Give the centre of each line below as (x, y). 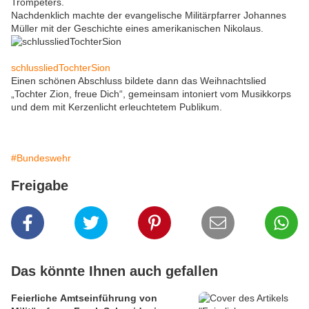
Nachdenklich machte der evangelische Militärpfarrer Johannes (149, 16)
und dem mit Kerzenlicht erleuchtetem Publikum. (117, 107)
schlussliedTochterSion (61, 68)
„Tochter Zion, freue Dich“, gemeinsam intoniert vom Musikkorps (151, 94)
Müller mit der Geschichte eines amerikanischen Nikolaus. (137, 29)
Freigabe (40, 186)
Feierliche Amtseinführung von (84, 298)
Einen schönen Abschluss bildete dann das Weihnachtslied (139, 81)
